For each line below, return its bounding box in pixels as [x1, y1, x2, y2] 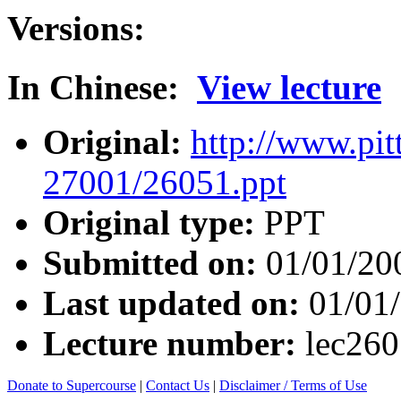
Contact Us [146, 377, 209, 393]
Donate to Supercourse [7, 377, 136, 393]
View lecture [197, 67, 381, 107]
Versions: [7, 8, 145, 47]
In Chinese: [7, 67, 179, 107]
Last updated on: [43, 283, 309, 322]
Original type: [43, 202, 264, 242]
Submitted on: [43, 243, 266, 282]
